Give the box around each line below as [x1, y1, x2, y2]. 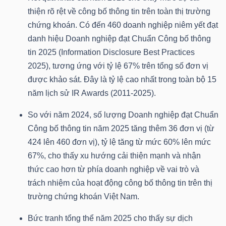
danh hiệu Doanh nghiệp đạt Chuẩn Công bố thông [28, 34, 211, 43]
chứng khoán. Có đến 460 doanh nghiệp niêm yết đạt [28, 21, 218, 30]
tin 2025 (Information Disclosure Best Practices [28, 48, 195, 57]
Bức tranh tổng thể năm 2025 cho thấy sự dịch [28, 214, 193, 223]
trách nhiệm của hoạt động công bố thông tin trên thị [28, 179, 212, 188]
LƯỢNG [20, 168, 47, 177]
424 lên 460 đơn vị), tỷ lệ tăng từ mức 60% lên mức [28, 138, 211, 147]
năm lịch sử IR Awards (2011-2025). [28, 89, 156, 98]
